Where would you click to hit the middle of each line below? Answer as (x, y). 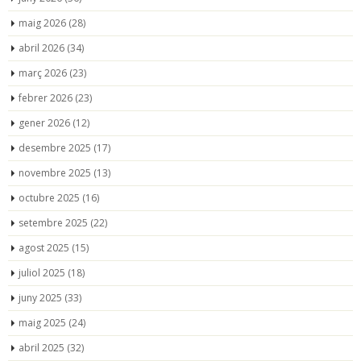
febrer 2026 (46, 98)
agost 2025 (44, 247)
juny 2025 (40, 297)
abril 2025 (41, 347)
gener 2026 (44, 122)
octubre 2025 (49, 197)
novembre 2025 (55, 172)
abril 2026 (41, 48)
